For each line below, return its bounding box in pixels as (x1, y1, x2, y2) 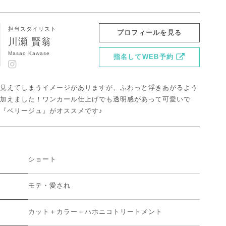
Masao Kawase (8, 50, 50, 56)
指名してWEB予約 (113, 53, 174, 61)
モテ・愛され (28, 181, 71, 189)
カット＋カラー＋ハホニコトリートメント (28, 207, 162, 215)
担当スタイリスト (8, 25, 56, 32)
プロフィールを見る (117, 29, 182, 37)
